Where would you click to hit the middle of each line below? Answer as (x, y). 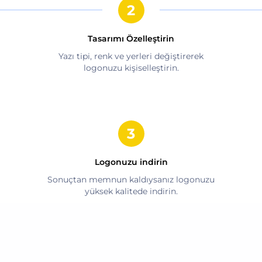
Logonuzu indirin (131, 162)
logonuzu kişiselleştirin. (131, 68)
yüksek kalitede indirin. (131, 191)
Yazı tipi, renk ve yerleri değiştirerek (131, 56)
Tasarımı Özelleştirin (131, 38)
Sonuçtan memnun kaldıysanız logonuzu (131, 179)
